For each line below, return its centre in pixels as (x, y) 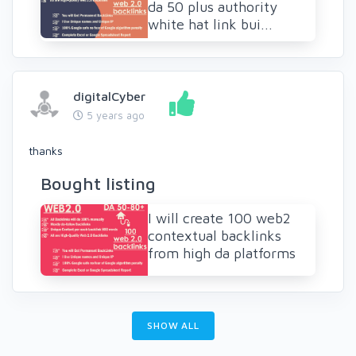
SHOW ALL (173, 326)
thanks (46, 151)
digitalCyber (109, 97)
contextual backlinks (215, 236)
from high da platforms (222, 253)
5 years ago (114, 116)
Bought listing (98, 184)
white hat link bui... (210, 25)
